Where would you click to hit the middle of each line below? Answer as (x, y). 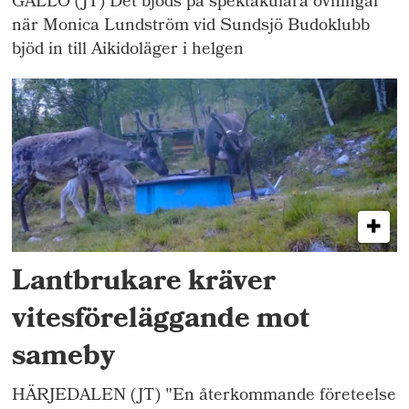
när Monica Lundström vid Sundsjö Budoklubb (191, 26)
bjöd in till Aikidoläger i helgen (128, 50)
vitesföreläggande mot (161, 321)
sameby (64, 359)
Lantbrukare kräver (144, 284)
